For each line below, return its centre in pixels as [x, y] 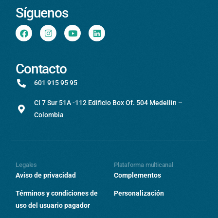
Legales [27, 165]
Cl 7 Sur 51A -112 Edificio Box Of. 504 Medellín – [108, 103]
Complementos [137, 175]
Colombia [49, 115]
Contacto [41, 69]
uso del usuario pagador [53, 206]
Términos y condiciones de [57, 193]
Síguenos [42, 13]
